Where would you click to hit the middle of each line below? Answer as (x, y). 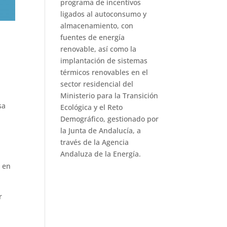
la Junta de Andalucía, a (101, 130)
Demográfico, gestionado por (110, 119)
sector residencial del (97, 84)
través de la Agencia (95, 142)
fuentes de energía (93, 37)
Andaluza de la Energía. (101, 154)
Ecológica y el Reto (92, 107)
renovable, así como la (99, 49)
